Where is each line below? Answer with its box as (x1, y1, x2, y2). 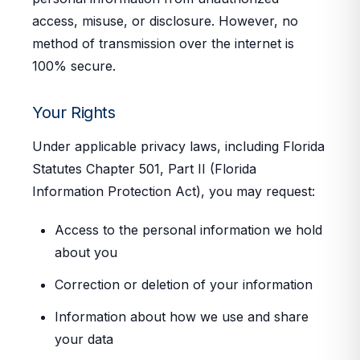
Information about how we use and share (55, 309, 309, 325)
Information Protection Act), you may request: (32, 183, 315, 199)
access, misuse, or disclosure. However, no (32, 13, 298, 29)
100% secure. (32, 58, 116, 74)
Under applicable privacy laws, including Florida (32, 138, 325, 154)
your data (55, 331, 113, 347)
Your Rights (32, 103, 116, 122)
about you (55, 244, 117, 260)
